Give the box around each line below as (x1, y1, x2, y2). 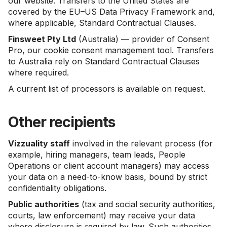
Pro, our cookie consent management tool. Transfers (8, 45, 214, 55)
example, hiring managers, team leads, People (8, 149, 185, 160)
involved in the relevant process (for (70, 138, 213, 148)
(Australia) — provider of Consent (76, 34, 209, 44)
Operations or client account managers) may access (8, 161, 209, 171)
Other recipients (8, 113, 115, 131)
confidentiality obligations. (8, 183, 106, 193)
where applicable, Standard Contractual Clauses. (8, 18, 196, 28)
